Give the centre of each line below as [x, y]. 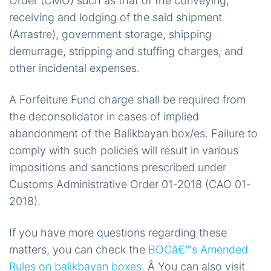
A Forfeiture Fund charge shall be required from [127, 100]
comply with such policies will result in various [124, 151]
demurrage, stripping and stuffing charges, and [126, 51]
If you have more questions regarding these [118, 233]
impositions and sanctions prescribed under [118, 168]
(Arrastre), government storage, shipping [110, 34]
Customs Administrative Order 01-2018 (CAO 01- [130, 184]
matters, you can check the [79, 250]
